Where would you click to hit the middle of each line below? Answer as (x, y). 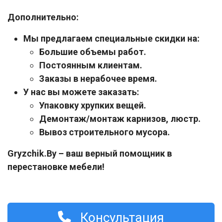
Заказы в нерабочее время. (98, 78)
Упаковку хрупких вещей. (93, 105)
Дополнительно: (43, 17)
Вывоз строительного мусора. (105, 132)
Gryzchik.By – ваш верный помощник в (90, 153)
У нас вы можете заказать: (81, 92)
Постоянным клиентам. (91, 65)
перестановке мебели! (56, 166)
